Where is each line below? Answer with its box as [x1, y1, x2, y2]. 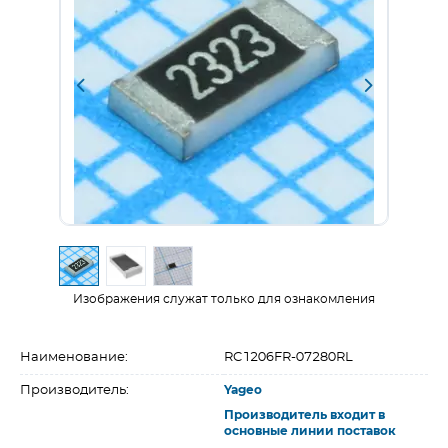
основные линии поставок [224, 425, 396, 437]
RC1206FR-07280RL [224, 351, 353, 364]
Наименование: [20, 351, 128, 364]
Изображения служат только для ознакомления [73, 293, 375, 305]
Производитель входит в [224, 409, 385, 421]
